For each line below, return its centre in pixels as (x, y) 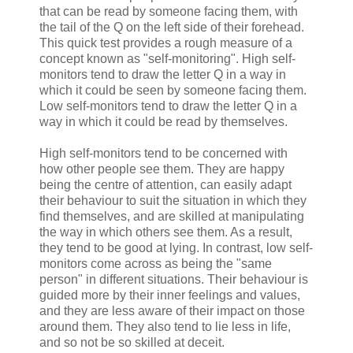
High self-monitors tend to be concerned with (163, 153)
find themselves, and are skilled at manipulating (172, 216)
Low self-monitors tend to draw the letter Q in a (168, 106)
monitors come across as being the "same (156, 263)
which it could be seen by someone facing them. (173, 90)
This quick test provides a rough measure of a (166, 43)
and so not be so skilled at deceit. (132, 342)
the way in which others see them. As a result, (166, 232)
